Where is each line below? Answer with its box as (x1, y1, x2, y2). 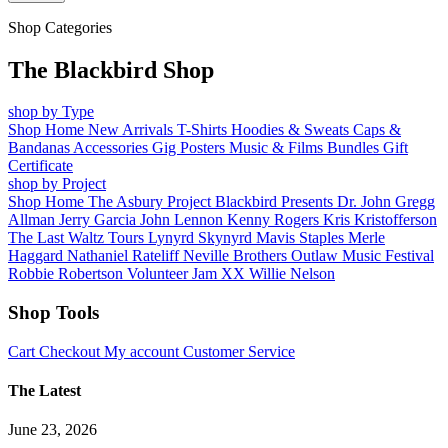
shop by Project (8, 175, 106, 193)
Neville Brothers (183, 247, 291, 265)
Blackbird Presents (215, 193, 337, 211)
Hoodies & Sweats (231, 121, 353, 139)
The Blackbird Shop (8, 56, 214, 83)
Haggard (8, 247, 67, 265)
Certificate (8, 157, 73, 175)
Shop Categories (8, 18, 112, 36)
